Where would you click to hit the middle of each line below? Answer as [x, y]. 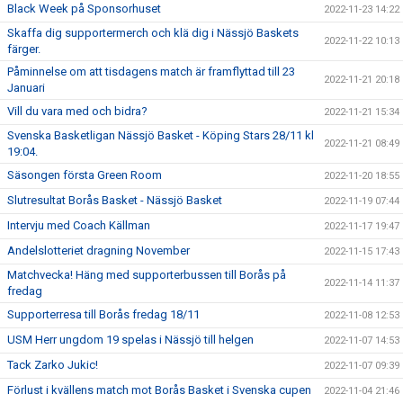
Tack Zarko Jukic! [53, 365]
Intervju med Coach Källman [79, 225]
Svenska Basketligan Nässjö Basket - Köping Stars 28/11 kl [161, 135]
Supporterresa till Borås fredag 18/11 [103, 314]
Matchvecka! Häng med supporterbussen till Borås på [147, 275]
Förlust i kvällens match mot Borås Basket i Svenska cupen [159, 390]
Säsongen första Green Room [85, 175]
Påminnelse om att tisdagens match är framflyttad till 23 [151, 72]
